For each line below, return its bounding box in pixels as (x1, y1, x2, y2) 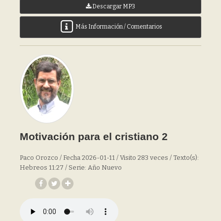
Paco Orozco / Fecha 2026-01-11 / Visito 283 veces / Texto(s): (20, 154, 199, 161)
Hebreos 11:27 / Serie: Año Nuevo (20, 164, 122, 171)
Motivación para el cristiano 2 (20, 131, 168, 142)
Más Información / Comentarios (74, 23, 162, 31)
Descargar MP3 (91, 3, 135, 10)
